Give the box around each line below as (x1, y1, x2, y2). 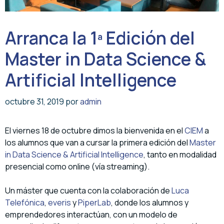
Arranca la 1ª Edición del (5, 26, 195, 50)
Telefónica (5, 197, 44, 208)
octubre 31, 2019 (5, 96, 64, 107)
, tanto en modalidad (143, 149, 216, 160)
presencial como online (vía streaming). (5, 161, 149, 172)
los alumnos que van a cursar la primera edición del (5, 137, 189, 148)
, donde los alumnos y (111, 197, 188, 208)
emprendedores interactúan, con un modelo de (5, 209, 177, 220)
